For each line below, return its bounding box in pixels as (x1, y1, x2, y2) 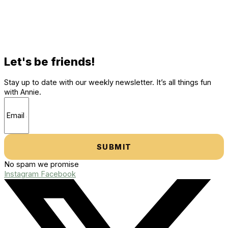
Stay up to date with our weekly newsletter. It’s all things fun (4, 78, 211, 88)
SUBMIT (96, 142, 132, 152)
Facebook (41, 169, 76, 179)
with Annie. (4, 88, 41, 97)
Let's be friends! (4, 55, 95, 69)
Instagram (4, 169, 39, 179)
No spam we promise (4, 160, 79, 169)
